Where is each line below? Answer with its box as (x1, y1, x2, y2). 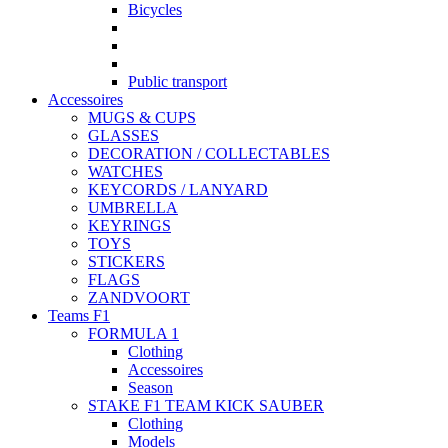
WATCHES (88, 163, 163, 181)
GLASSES (88, 127, 159, 145)
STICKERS (88, 253, 165, 271)
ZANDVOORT (88, 289, 190, 307)
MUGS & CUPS (88, 109, 196, 127)
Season (128, 379, 173, 397)
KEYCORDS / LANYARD (88, 181, 268, 199)
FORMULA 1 (88, 325, 179, 343)
